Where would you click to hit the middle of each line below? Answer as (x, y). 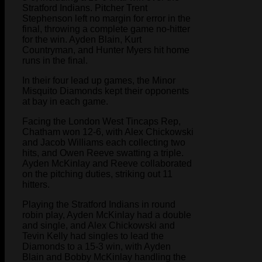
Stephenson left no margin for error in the (106, 18)
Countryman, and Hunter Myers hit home (106, 50)
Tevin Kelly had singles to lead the (93, 236)
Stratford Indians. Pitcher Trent (85, 8)
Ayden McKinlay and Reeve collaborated (107, 163)
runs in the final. (55, 60)
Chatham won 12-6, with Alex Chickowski (108, 132)
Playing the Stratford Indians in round (99, 204)
